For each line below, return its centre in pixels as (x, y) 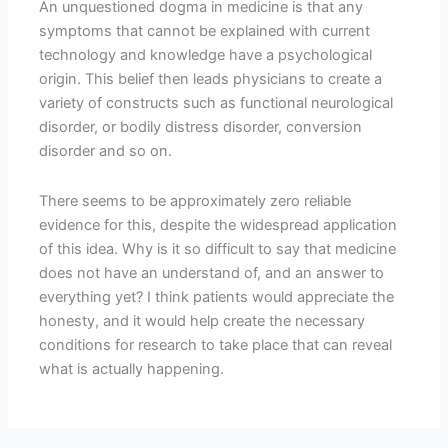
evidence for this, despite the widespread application (218, 224)
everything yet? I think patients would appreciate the (217, 296)
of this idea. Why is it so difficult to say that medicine (218, 248)
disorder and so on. (106, 151)
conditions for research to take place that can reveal (216, 344)
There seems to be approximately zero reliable (195, 200)
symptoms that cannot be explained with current (205, 31)
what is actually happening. (132, 368)
